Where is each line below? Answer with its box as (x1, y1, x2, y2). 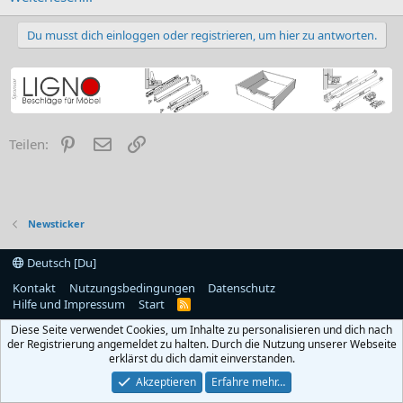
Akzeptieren (136, 374, 197, 390)
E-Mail (112, 133, 152, 152)
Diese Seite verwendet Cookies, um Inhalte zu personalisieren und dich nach (11, 322, 392, 337)
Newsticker (27, 217, 85, 230)
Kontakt (13, 280, 56, 296)
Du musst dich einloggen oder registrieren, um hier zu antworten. (26, 26, 377, 43)
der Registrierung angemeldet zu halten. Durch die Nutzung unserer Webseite (6, 336, 397, 352)
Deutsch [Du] (24, 255, 96, 271)
